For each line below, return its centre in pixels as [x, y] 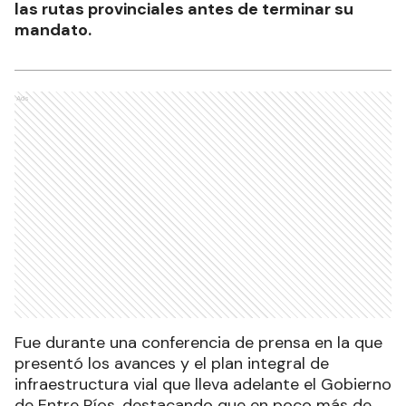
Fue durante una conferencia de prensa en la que [198, 342]
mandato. [53, 29]
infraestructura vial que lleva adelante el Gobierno [203, 384]
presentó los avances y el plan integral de [172, 363]
